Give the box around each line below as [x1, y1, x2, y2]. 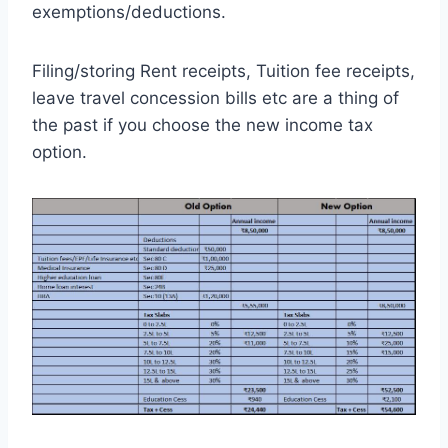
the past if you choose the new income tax [32, 115, 373, 135]
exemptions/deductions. [32, 2, 226, 22]
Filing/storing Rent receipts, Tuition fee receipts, [32, 61, 415, 81]
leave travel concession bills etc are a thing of [32, 88, 399, 108]
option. [32, 142, 87, 162]
